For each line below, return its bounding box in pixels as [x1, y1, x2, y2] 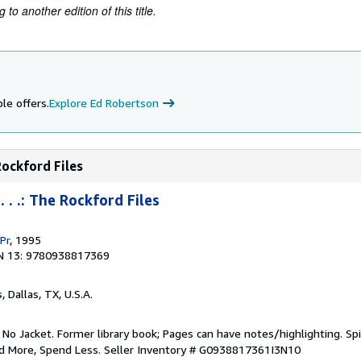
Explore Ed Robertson [49, 96, 159, 110]
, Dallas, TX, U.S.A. [2, 287, 93, 301]
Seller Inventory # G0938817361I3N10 [104, 342, 301, 356]
